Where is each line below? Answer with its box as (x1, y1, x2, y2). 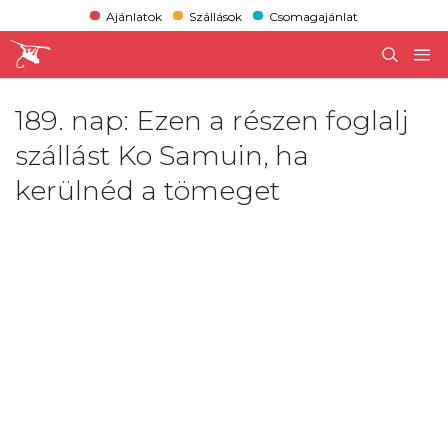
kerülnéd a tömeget (15, 173, 280, 207)
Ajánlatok (105, 8, 162, 24)
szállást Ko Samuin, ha (15, 138, 309, 172)
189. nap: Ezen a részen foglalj (15, 103, 409, 137)
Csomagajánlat (269, 8, 359, 24)
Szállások (188, 8, 242, 24)
